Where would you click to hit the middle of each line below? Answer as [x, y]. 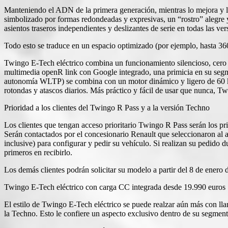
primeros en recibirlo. [38, 152]
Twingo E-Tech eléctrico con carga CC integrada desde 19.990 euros [115, 187]
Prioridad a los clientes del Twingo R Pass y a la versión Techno [107, 107]
